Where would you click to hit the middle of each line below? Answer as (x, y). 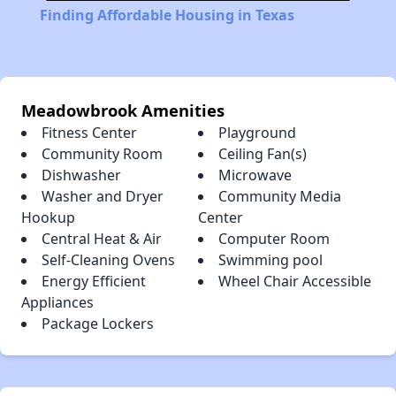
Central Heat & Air (102, 239)
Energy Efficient (94, 282)
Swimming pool (270, 260)
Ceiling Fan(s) (263, 154)
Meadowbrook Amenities (123, 110)
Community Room (102, 154)
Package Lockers (98, 324)
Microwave (255, 175)
